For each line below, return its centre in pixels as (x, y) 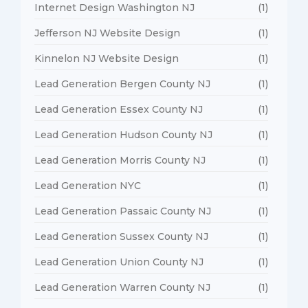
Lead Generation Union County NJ (119, 262)
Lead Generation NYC (88, 185)
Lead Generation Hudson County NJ (123, 134)
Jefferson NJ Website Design (107, 33)
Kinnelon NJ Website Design (107, 58)
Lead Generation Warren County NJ (122, 287)
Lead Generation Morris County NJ (120, 160)
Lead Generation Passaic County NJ (123, 211)
